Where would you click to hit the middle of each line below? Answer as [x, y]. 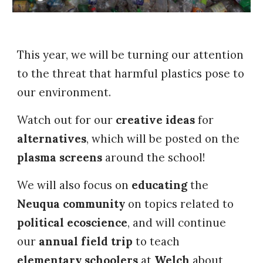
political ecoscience [73, 223]
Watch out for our [67, 120]
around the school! [154, 158]
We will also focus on [75, 185]
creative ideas [156, 120]
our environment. [66, 92]
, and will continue [177, 223]
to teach [156, 242]
